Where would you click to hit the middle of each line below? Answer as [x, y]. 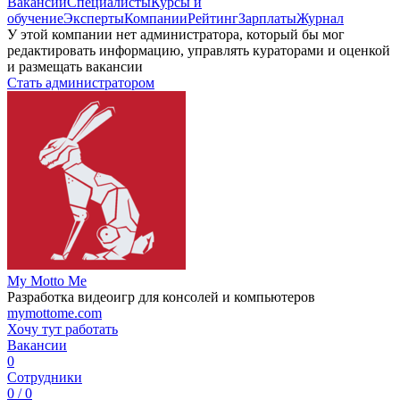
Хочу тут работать [62, 329]
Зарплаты [267, 18]
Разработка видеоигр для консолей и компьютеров [161, 297]
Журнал [320, 18]
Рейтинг [213, 18]
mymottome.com [54, 313]
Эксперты [94, 18]
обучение [35, 18]
